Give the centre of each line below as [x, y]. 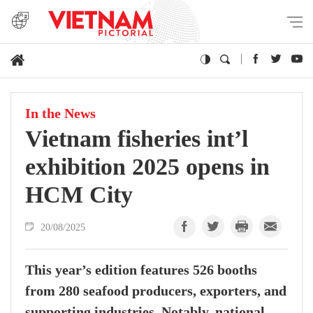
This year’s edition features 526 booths [141, 270]
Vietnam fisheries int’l [137, 139]
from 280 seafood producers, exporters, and [156, 291]
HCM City [79, 195]
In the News [60, 114]
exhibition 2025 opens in [147, 167]
